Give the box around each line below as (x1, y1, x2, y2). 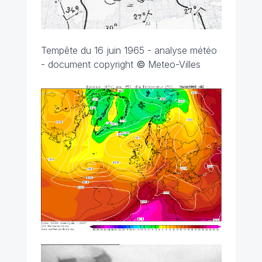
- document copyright (40, 58, 136, 71)
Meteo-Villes (147, 58, 201, 71)
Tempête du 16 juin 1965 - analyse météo (40, 44, 217, 57)
